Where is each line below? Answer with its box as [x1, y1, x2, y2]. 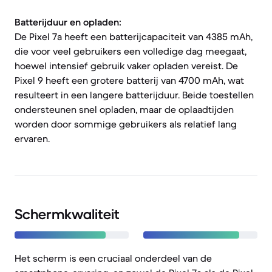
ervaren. [15, 132, 50, 144]
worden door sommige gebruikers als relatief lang [15, 118, 237, 130]
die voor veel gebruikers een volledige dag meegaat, [15, 45, 246, 57]
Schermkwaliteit [15, 205, 120, 223]
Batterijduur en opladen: [15, 16, 121, 28]
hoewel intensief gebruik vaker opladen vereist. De [15, 59, 238, 72]
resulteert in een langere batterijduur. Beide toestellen [15, 89, 254, 101]
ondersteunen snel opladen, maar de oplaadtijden [15, 103, 234, 115]
